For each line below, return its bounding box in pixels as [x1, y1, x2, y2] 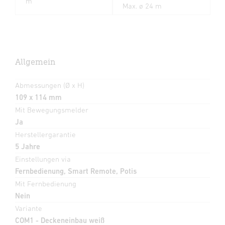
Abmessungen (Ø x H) [15, 80, 84, 89]
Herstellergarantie [15, 130, 76, 139]
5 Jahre [15, 142, 40, 151]
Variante [15, 203, 42, 212]
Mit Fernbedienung [15, 179, 76, 188]
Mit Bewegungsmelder [15, 105, 88, 114]
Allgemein [15, 56, 56, 67]
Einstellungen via [15, 154, 71, 163]
